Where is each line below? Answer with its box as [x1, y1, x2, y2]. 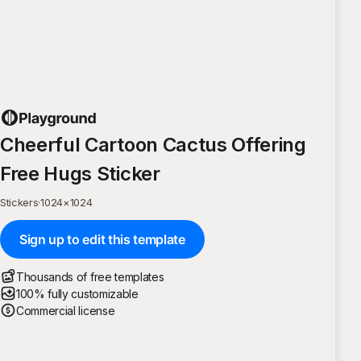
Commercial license [16, 303, 115, 317]
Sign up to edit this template [19, 230, 185, 247]
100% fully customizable [16, 286, 139, 301]
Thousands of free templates [16, 269, 164, 284]
